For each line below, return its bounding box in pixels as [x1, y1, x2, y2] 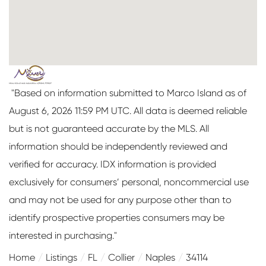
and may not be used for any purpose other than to [9, 194, 232, 205]
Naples [145, 251, 175, 263]
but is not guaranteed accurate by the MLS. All [9, 122, 209, 134]
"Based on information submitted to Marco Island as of [9, 87, 246, 99]
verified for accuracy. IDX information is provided [9, 158, 216, 170]
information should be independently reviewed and [9, 140, 227, 152]
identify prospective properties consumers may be [9, 211, 224, 223]
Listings [46, 251, 77, 263]
